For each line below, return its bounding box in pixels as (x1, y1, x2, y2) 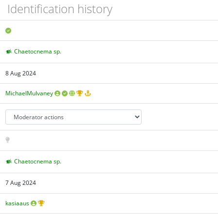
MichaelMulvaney (5, 89, 54, 98)
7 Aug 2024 (5, 179, 36, 187)
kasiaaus (5, 199, 30, 207)
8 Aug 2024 (5, 69, 36, 77)
